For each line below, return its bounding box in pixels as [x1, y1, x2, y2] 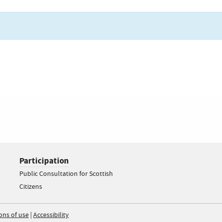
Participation [19, 155, 69, 166]
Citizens [19, 182, 42, 191]
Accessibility [33, 211, 69, 220]
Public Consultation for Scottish [19, 169, 113, 178]
